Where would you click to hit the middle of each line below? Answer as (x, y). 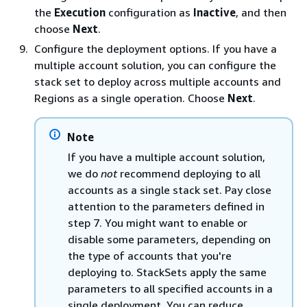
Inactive (214, 12)
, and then (261, 12)
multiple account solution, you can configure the (155, 65)
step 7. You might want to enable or (158, 223)
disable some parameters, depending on (169, 239)
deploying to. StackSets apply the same (167, 272)
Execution (80, 12)
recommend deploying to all (189, 173)
